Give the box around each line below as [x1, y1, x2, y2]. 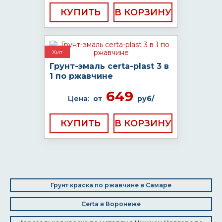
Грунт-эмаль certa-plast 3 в [50, 61, 169, 71]
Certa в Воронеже [81, 200, 141, 208]
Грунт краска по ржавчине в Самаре [51, 181, 171, 189]
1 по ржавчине [50, 71, 113, 81]
